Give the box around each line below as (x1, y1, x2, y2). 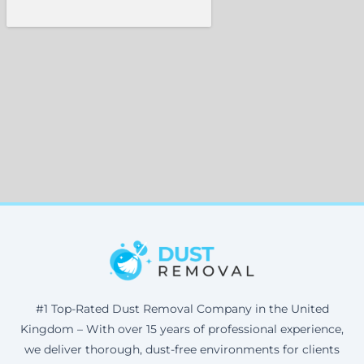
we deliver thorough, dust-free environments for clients (24, 341, 340, 357)
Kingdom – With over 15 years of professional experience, (20, 321, 344, 336)
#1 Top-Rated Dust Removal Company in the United (35, 301, 329, 316)
